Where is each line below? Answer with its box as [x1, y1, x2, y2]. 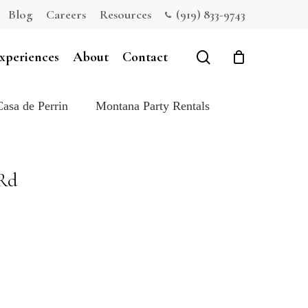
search [210, 47, 245, 65]
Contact [122, 49, 168, 65]
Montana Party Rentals [96, 99, 210, 113]
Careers [46, 7, 86, 22]
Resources [100, 7, 151, 22]
